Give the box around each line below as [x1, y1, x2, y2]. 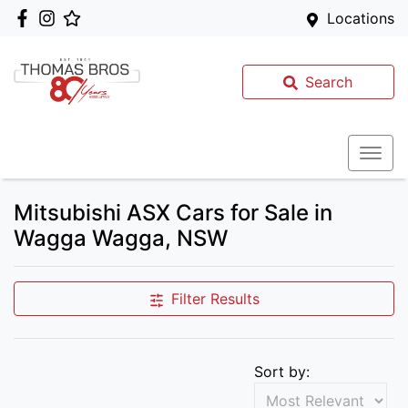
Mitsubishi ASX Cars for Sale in [14, 199, 332, 226]
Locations [327, 9, 394, 27]
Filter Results [170, 290, 260, 308]
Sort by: [254, 362, 310, 381]
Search [305, 72, 353, 91]
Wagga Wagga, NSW [14, 225, 228, 251]
